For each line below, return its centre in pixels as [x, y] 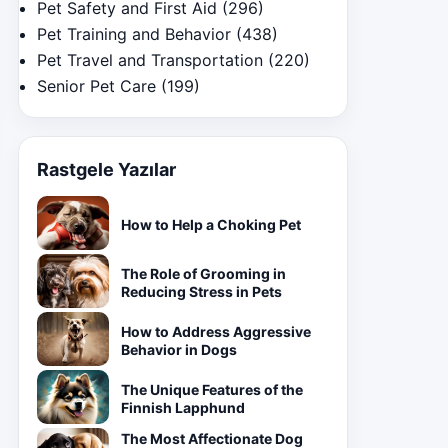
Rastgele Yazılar [106, 169]
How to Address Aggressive [216, 331]
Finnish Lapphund [183, 407]
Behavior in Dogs [179, 349]
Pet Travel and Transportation [150, 60]
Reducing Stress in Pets [201, 291]
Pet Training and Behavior [134, 34]
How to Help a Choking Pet [211, 224]
